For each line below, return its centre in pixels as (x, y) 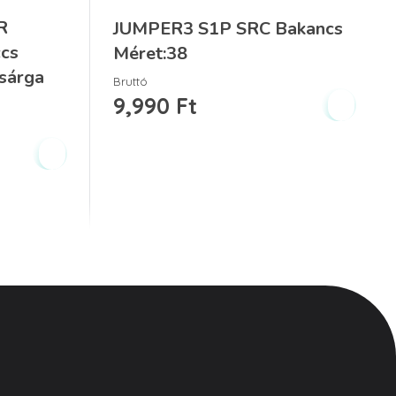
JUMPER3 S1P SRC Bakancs (228, 29)
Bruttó (130, 82)
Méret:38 (150, 54)
